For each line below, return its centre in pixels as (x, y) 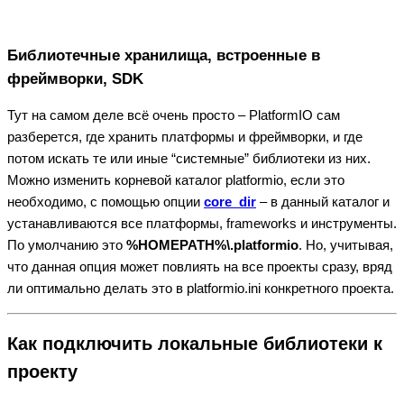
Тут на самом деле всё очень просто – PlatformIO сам (174, 115)
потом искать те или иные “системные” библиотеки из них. (189, 159)
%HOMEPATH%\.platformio (212, 245)
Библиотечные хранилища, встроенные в (164, 55)
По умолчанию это (67, 245)
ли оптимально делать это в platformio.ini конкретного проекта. (201, 289)
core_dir (230, 202)
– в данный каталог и (323, 202)
